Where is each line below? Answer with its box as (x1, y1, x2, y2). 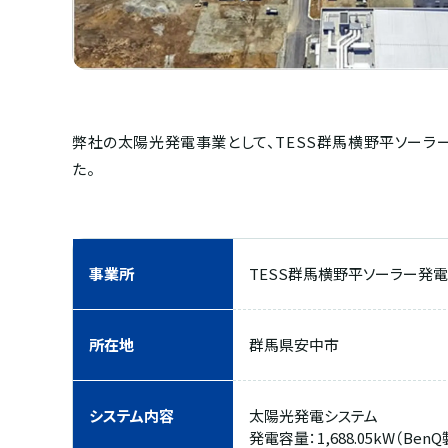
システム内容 (89, 404, 174, 426)
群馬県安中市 (249, 333, 339, 355)
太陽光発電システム (249, 404, 378, 426)
